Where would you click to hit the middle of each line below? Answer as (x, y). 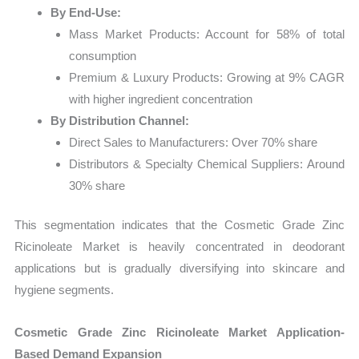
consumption (102, 55)
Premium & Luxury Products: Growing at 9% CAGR (206, 77)
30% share (97, 185)
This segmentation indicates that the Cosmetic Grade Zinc (179, 225)
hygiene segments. (65, 290)
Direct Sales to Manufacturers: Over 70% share (193, 142)
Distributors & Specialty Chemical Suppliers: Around (206, 163)
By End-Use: (86, 12)
